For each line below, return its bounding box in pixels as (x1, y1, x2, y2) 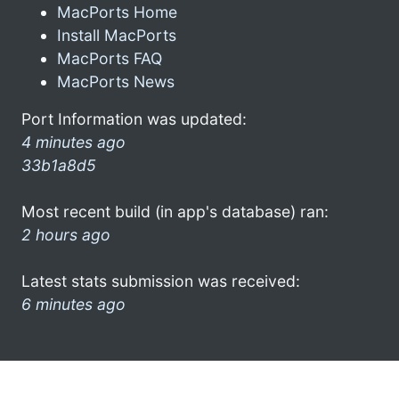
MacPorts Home (57, 2, 177, 21)
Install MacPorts (57, 25, 176, 45)
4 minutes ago (21, 132, 126, 151)
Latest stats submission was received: (21, 271, 300, 290)
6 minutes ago (21, 294, 126, 313)
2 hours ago (21, 224, 110, 244)
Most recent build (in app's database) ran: (21, 201, 329, 221)
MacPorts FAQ (57, 48, 162, 68)
